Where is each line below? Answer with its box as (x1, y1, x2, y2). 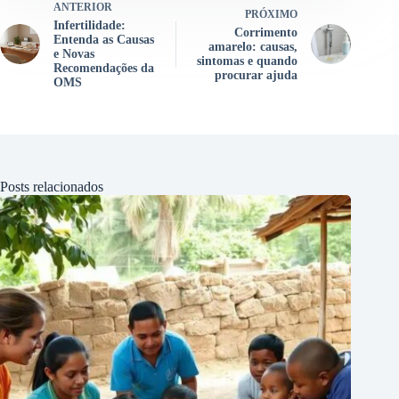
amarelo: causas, (208, 40, 298, 54)
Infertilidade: (53, 19, 126, 33)
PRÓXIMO (245, 8, 298, 21)
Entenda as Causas (53, 33, 154, 47)
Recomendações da (53, 61, 154, 76)
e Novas (53, 47, 94, 61)
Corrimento (234, 26, 298, 40)
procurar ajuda (215, 69, 298, 83)
